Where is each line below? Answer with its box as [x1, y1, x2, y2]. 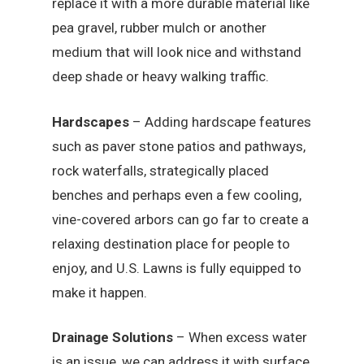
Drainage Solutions [52, 329, 177, 346]
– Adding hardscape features [132, 113, 312, 130]
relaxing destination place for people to [52, 235, 291, 252]
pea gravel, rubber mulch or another [52, 19, 267, 37]
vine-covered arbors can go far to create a [52, 210, 310, 227]
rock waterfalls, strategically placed [52, 162, 270, 179]
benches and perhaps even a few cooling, [52, 186, 302, 203]
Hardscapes [52, 113, 133, 130]
